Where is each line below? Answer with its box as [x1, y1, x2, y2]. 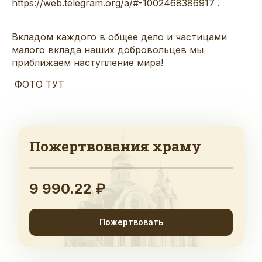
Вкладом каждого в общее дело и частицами [12, 30, 227, 43]
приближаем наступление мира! [12, 56, 163, 68]
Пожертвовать [99, 216, 163, 227]
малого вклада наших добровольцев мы [12, 43, 204, 56]
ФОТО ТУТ [15, 78, 67, 90]
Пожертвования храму [29, 136, 201, 156]
